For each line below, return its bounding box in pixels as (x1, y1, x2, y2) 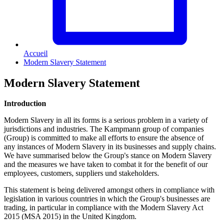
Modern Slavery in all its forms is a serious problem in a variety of (4, 116, 208, 125)
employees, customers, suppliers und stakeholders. (4, 169, 159, 178)
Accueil (24, 49, 48, 57)
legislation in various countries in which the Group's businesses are (4, 194, 210, 203)
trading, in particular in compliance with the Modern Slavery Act (4, 203, 203, 212)
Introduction (4, 99, 46, 108)
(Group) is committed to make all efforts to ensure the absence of (4, 134, 204, 142)
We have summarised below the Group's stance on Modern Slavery (4, 151, 212, 160)
